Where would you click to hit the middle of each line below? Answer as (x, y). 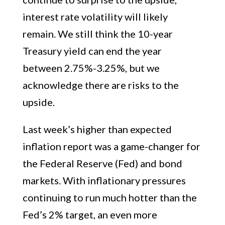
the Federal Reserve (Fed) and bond (102, 163)
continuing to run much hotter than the (109, 197)
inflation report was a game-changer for (111, 146)
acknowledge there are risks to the (100, 85)
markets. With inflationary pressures (104, 180)
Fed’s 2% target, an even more (90, 214)
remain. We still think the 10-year (97, 34)
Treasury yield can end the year (92, 51)
